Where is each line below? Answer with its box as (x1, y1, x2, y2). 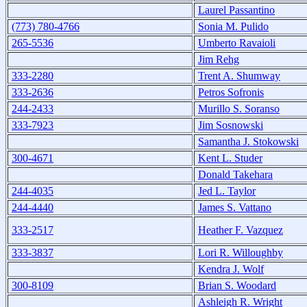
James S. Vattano (198, 201, 271, 213)
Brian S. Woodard (198, 279, 276, 291)
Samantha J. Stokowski (198, 135, 299, 147)
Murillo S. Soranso (198, 102, 280, 114)
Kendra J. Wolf (198, 262, 264, 275)
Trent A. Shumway (198, 69, 280, 82)
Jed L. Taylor (198, 184, 256, 197)
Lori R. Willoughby (198, 246, 283, 258)
